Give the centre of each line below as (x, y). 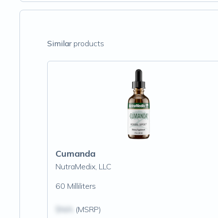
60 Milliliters (76, 186)
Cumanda (75, 154)
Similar (59, 43)
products (88, 43)
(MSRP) (87, 209)
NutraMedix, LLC (83, 166)
